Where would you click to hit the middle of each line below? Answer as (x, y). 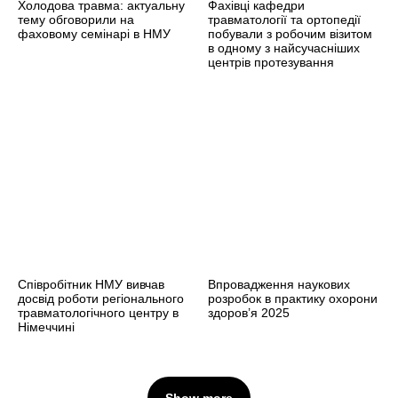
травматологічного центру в (98, 312)
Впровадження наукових (279, 284)
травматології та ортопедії (284, 19)
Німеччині (46, 326)
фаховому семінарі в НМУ (94, 33)
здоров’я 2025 (249, 312)
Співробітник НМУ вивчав (91, 284)
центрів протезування (271, 62)
